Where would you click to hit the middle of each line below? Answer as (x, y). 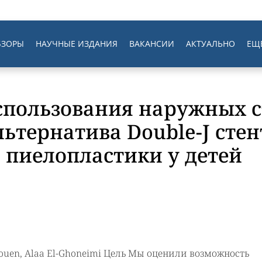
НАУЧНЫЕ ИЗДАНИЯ (77, 44)
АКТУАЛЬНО (211, 44)
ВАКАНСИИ (152, 44)
